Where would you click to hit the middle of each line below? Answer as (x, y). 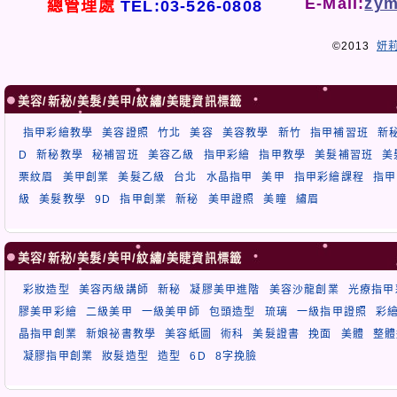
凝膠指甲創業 (58, 356)
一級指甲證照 (332, 311)
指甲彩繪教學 (58, 132)
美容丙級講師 (114, 289)
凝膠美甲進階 (225, 289)
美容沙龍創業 (304, 289)
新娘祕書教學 (121, 334)
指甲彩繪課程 (329, 177)
